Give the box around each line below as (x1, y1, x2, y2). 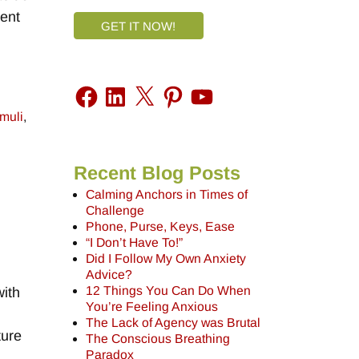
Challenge (86, 203, 145, 217)
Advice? (86, 267, 133, 281)
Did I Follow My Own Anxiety (86, 251, 247, 265)
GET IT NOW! (101, 19, 175, 34)
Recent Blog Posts (73, 162, 240, 184)
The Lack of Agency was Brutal (86, 315, 261, 329)
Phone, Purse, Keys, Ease (86, 219, 236, 233)
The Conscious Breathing (86, 331, 231, 345)
